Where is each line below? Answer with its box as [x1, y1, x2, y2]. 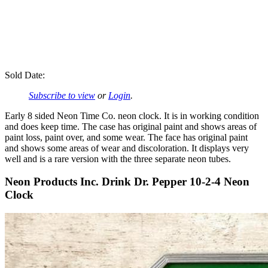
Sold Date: [5, 69, 45, 80]
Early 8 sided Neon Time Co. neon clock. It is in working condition [5, 110, 259, 121]
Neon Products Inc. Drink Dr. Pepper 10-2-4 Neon [5, 175, 249, 188]
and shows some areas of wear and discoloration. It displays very [5, 142, 249, 153]
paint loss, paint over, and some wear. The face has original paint [5, 132, 248, 142]
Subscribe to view [29, 90, 95, 100]
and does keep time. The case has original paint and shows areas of [5, 121, 257, 132]
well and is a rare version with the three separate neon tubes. [5, 153, 231, 164]
